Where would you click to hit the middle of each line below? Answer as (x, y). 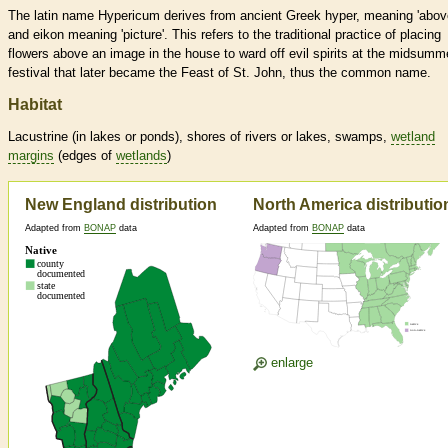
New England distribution (121, 205)
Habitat (35, 105)
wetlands (141, 156)
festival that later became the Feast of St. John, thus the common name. (219, 73)
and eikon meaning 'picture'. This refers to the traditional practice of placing (224, 35)
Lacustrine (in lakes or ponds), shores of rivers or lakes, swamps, (199, 137)
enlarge (290, 363)
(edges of (85, 156)
